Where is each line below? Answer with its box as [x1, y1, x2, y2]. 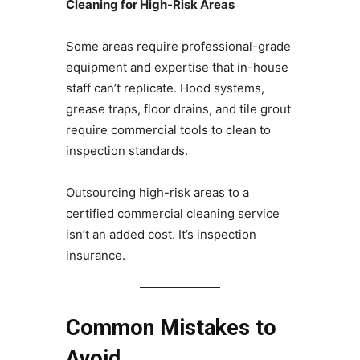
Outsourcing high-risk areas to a [65, 185, 249, 201]
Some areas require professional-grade [65, 39, 291, 55]
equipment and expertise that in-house [65, 59, 288, 76]
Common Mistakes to [65, 315, 276, 342]
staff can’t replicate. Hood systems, [65, 80, 264, 96]
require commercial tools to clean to [65, 122, 271, 138]
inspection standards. [65, 143, 188, 159]
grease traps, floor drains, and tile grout [65, 101, 291, 117]
